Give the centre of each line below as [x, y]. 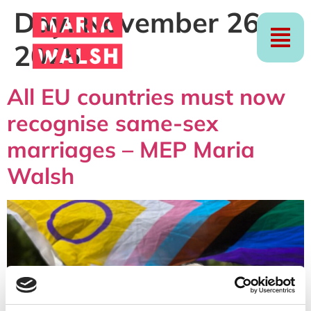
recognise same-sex [113, 123]
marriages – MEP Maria [131, 149]
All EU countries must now [146, 96]
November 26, [174, 22]
